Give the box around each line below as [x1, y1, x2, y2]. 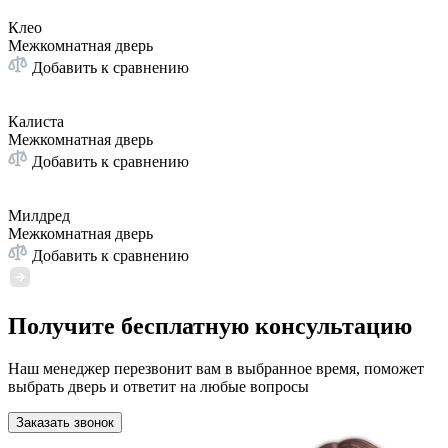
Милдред [8, 207, 70, 225]
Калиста [8, 113, 64, 131]
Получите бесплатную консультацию [8, 313, 412, 340]
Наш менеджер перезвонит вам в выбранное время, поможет [8, 360, 424, 378]
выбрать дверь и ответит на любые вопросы [8, 378, 309, 396]
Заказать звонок [16, 415, 114, 431]
